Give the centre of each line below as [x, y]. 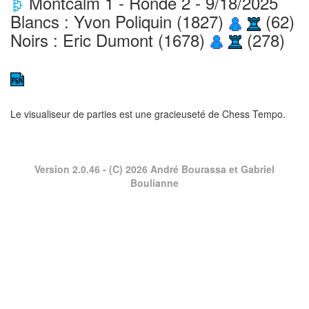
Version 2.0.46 [67, 169]
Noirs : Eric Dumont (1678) [110, 39]
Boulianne [154, 182]
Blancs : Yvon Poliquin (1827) [119, 21]
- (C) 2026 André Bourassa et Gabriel [187, 169]
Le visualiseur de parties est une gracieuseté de [116, 113]
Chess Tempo [252, 113]
